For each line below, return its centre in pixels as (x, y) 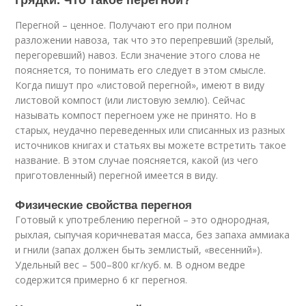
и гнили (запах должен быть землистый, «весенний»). (139, 250)
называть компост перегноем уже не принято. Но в (136, 115)
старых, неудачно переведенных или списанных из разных (150, 130)
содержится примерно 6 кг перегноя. (101, 280)
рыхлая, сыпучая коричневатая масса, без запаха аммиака (153, 235)
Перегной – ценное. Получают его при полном (124, 25)
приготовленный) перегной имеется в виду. (117, 175)
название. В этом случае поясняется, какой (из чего (137, 160)
